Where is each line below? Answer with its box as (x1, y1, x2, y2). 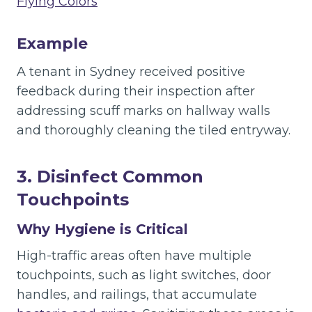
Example (17, 34, 88, 53)
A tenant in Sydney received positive (17, 64, 245, 79)
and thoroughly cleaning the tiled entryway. (17, 123, 290, 138)
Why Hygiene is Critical (17, 221, 188, 237)
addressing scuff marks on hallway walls (17, 103, 270, 118)
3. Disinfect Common (17, 166, 203, 187)
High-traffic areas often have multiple (17, 248, 251, 263)
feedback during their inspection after (17, 84, 255, 99)
